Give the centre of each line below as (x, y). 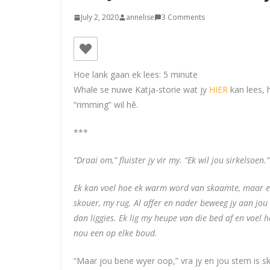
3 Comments (183, 17)
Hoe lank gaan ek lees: (117, 74)
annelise (140, 17)
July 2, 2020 (100, 17)
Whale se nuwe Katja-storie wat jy (141, 89)
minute (184, 74)
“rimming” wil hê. (106, 105)
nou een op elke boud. (115, 233)
